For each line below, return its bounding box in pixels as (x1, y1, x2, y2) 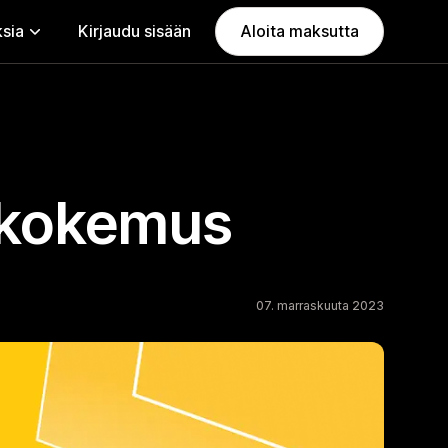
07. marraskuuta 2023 (256, 298, 384, 313)
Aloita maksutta (240, 21, 359, 41)
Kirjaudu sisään (78, 21, 191, 41)
